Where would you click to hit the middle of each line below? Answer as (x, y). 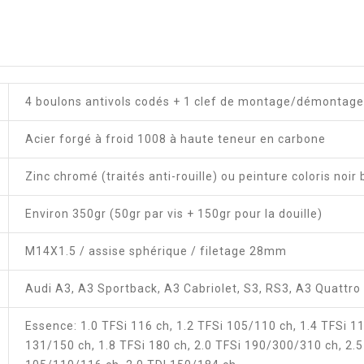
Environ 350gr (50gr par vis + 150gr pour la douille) (174, 213)
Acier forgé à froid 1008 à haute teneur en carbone (175, 139)
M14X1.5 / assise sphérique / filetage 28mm (156, 251)
